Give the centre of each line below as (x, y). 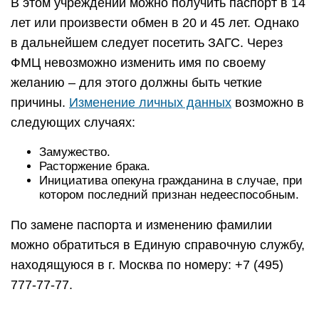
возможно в (268, 103)
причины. (40, 103)
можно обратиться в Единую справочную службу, (158, 245)
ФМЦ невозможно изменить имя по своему (138, 63)
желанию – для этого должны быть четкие (136, 83)
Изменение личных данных (150, 103)
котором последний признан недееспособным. (169, 195)
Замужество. (75, 152)
